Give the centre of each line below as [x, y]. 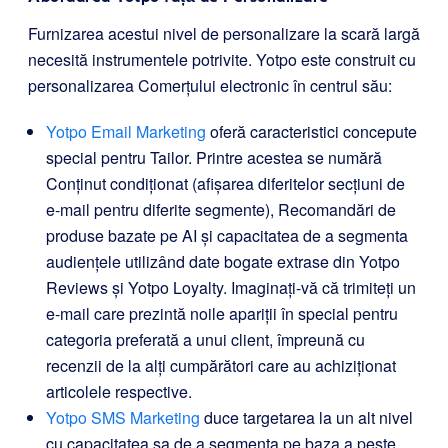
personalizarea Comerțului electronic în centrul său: [210, 85]
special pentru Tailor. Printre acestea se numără [214, 157]
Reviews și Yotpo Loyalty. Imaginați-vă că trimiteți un [231, 287]
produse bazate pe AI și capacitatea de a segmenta [227, 235]
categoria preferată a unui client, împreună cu [205, 339]
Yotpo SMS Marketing [123, 417]
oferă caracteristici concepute [311, 131]
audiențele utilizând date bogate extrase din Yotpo [223, 261]
